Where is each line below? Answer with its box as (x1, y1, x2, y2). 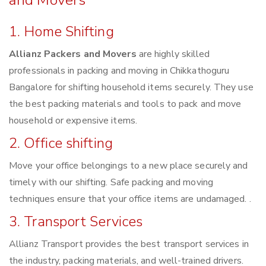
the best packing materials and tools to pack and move (9, 97, 242, 111)
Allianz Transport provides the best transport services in (9, 237, 249, 251)
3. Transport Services (9, 212, 143, 232)
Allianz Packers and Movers (9, 47, 137, 61)
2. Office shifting (9, 134, 113, 153)
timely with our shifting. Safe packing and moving (9, 176, 213, 189)
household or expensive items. (9, 114, 137, 128)
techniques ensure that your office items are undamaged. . (9, 192, 251, 206)
